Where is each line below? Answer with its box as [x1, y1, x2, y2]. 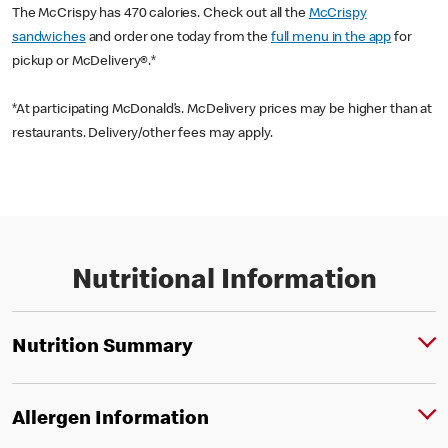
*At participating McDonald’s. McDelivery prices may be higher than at [12, 103, 433, 117]
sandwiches [12, 31, 86, 45]
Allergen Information [12, 409, 209, 430]
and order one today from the [85, 31, 271, 45]
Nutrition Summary [12, 337, 193, 358]
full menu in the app [270, 31, 392, 45]
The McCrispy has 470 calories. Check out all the [12, 7, 309, 21]
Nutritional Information [71, 268, 377, 296]
